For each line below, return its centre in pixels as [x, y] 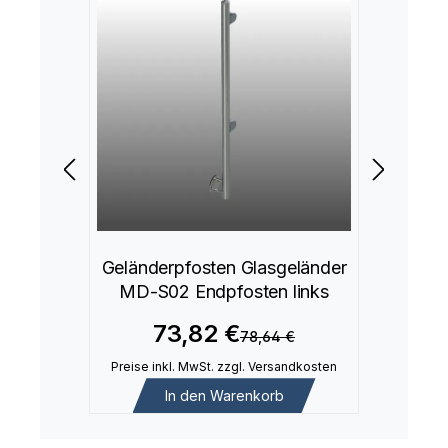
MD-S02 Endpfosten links [224, 291]
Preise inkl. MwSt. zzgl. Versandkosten [224, 367]
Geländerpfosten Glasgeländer [224, 267]
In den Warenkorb [224, 395]
